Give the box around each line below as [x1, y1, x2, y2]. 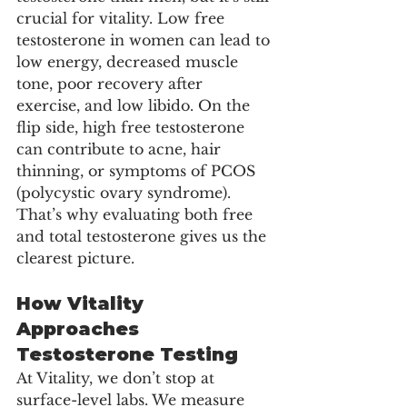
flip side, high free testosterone [16, 117, 249, 136]
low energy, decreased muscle [16, 52, 243, 71]
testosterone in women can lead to [16, 30, 274, 49]
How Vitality [16, 292, 149, 314]
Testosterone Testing [16, 342, 238, 365]
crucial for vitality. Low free [16, 8, 229, 27]
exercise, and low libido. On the [16, 95, 254, 114]
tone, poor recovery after [16, 74, 207, 93]
